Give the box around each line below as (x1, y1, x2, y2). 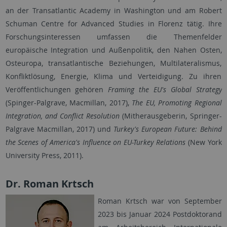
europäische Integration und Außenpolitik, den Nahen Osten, (5, 45, 222, 55)
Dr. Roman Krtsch (5, 177, 94, 191)
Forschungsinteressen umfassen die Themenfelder (5, 32, 222, 42)
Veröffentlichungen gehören (5, 85, 108, 95)
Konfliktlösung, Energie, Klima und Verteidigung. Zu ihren (5, 71, 222, 82)
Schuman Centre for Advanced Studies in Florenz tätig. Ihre (5, 19, 222, 29)
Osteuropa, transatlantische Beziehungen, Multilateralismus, (5, 58, 222, 68)
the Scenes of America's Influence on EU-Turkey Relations (5, 137, 188, 147)
